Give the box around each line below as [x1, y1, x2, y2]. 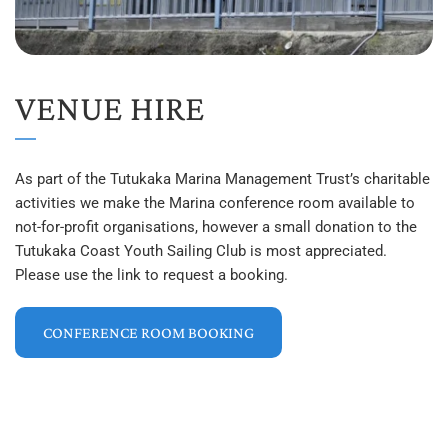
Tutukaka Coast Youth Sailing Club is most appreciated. [15, 242, 387, 261]
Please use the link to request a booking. [15, 266, 288, 285]
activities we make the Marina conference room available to [15, 194, 415, 213]
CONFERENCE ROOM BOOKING [43, 324, 254, 342]
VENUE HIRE [15, 88, 205, 129]
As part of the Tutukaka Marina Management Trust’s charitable [15, 170, 430, 189]
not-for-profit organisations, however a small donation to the [15, 218, 417, 237]
